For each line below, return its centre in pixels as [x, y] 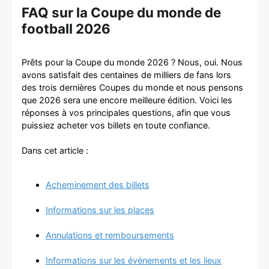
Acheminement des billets [98, 184]
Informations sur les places [100, 210]
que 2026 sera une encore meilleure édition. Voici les [127, 100]
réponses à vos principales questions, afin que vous [126, 113]
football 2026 [66, 29]
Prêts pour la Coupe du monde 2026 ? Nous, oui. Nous [132, 62]
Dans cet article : [57, 151]
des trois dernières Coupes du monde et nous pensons [132, 88]
